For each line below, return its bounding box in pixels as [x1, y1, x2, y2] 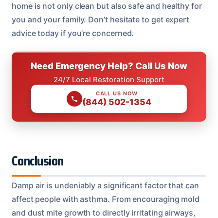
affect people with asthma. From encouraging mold [12, 194, 200, 204]
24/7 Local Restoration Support [54, 74, 164, 84]
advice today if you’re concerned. [12, 28, 134, 38]
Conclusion [12, 150, 64, 171]
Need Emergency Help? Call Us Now [31, 60, 187, 71]
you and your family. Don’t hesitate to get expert [12, 14, 190, 24]
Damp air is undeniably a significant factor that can [12, 180, 199, 190]
